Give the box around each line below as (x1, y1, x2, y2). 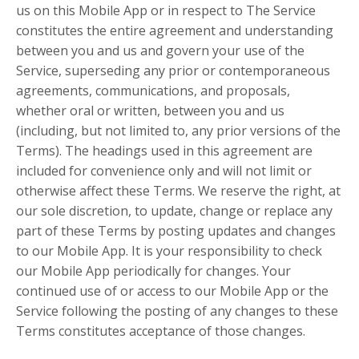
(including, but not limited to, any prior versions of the (16, 122, 341, 139)
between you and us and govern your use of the (16, 42, 305, 59)
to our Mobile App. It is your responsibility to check (16, 242, 322, 260)
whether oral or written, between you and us (16, 102, 284, 119)
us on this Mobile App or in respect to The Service (16, 2, 316, 19)
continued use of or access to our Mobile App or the (16, 282, 329, 300)
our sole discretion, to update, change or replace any (16, 202, 333, 220)
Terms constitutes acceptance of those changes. (16, 322, 305, 340)
